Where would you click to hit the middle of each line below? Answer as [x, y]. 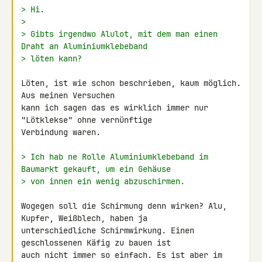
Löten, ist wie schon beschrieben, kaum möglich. [131, 83]
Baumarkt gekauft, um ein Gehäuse [96, 169]
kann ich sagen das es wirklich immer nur [115, 108]
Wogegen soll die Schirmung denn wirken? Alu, [124, 206]
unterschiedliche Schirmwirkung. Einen [108, 230]
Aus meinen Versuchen [70, 95]
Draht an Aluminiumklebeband [84, 46]
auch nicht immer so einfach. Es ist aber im [122, 255]
